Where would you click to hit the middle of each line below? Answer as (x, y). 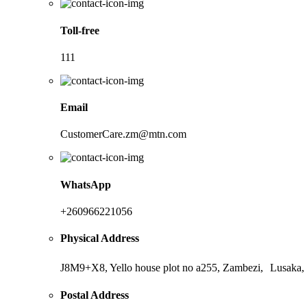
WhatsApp (86, 184)
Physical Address (100, 238)
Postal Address (95, 295)
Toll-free (80, 30)
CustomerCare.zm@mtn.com (123, 134)
